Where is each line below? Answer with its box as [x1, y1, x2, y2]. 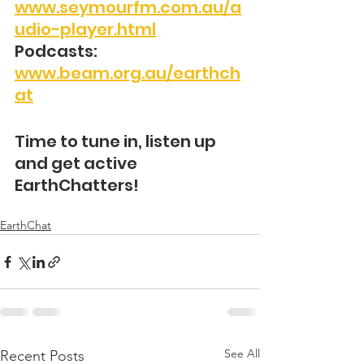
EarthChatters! [15, 174, 139, 197]
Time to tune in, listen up [15, 130, 219, 154]
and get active [15, 152, 141, 175]
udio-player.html [15, 18, 156, 41]
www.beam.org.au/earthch [15, 62, 240, 85]
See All [224, 346, 260, 362]
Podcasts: [15, 40, 101, 63]
